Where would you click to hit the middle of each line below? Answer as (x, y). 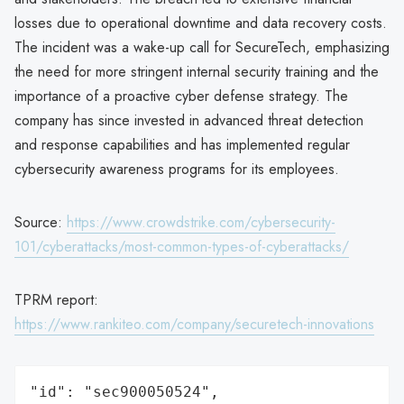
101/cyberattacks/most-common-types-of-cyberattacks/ (182, 246)
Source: (41, 222)
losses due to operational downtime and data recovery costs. (201, 23)
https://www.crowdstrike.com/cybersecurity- (201, 222)
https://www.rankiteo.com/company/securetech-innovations (194, 324)
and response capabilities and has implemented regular (182, 144)
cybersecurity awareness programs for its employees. (177, 169)
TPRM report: (56, 299)
